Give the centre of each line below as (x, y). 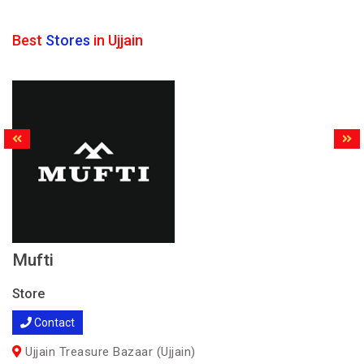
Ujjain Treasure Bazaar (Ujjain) (108, 352)
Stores (68, 40)
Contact (53, 323)
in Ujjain (117, 40)
